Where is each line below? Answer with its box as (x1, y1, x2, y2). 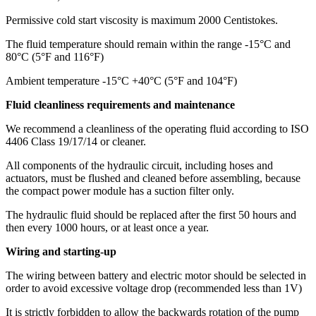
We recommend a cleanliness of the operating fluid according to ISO (6, 123, 309, 135)
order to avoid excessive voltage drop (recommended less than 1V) (6, 282, 302, 294)
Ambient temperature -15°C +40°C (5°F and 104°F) (6, 75, 237, 87)
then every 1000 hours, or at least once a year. (6, 221, 209, 233)
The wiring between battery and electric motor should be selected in (6, 269, 306, 281)
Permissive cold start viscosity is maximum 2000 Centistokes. (6, 14, 278, 26)
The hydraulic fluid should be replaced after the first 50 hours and (6, 209, 296, 221)
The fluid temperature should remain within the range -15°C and (6, 38, 291, 50)
